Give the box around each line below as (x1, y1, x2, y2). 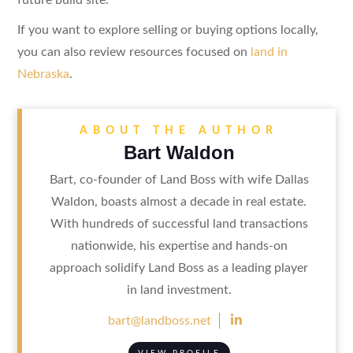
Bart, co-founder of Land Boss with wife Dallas (49, 173, 309, 186)
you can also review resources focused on (17, 45, 251, 58)
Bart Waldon (123, 141, 235, 163)
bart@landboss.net (108, 314, 211, 327)
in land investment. (126, 283, 232, 296)
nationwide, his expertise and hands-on (70, 239, 288, 252)
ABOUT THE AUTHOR (80, 124, 278, 136)
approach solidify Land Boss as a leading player (50, 261, 308, 274)
